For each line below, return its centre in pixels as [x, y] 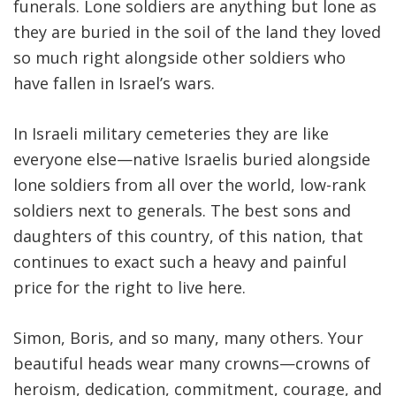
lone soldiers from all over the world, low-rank [190, 184]
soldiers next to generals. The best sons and [182, 210]
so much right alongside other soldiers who [179, 57]
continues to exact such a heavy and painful [180, 261]
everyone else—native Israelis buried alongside [192, 159]
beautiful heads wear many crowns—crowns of [192, 363]
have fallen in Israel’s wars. [114, 83]
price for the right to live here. [129, 287]
